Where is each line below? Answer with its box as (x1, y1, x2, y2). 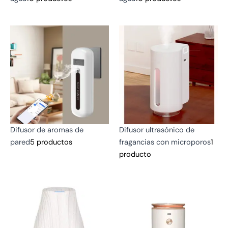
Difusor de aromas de (10, 125, 83, 135)
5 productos (30, 137, 72, 147)
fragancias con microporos (119, 137, 211, 147)
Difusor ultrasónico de (119, 125, 194, 135)
